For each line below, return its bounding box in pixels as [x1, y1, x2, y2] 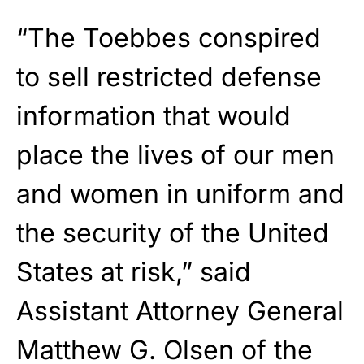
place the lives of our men [16, 139, 335, 171]
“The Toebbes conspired [16, 22, 321, 54]
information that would [16, 100, 291, 132]
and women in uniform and [16, 178, 344, 210]
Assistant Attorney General [16, 295, 344, 327]
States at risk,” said [16, 256, 251, 288]
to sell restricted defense [16, 61, 322, 93]
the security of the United [16, 217, 329, 249]
